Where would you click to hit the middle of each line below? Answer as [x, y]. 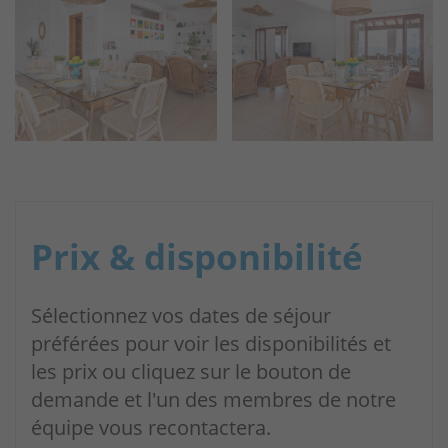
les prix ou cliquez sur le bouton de [191, 371]
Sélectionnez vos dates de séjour [181, 315]
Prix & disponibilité [197, 256]
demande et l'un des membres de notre [213, 399]
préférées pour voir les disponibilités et [211, 343]
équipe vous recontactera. [151, 427]
